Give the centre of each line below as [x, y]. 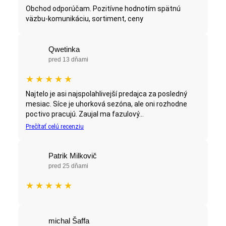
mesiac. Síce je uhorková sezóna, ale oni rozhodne [106, 104]
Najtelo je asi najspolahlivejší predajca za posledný [106, 94]
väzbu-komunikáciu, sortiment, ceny [84, 19]
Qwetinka [64, 49]
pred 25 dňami [68, 166]
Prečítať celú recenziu [55, 127]
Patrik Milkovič [73, 156]
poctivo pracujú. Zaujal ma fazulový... [85, 114]
